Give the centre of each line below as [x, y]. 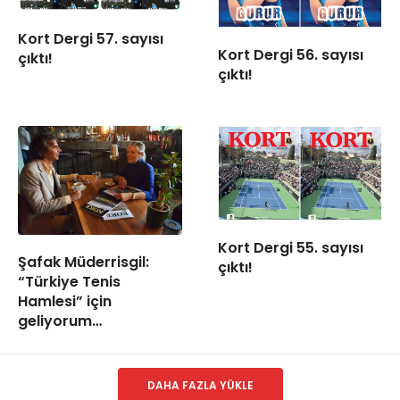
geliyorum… [60, 321]
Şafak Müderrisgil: [83, 262]
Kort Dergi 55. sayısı [291, 247]
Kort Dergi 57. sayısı [91, 39]
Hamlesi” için [65, 302]
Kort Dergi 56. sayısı [291, 55]
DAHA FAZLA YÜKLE [200, 386]
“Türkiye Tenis [69, 282]
